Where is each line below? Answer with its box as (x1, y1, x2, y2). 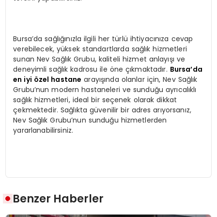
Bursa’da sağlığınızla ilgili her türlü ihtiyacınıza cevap (13, 34, 193, 44)
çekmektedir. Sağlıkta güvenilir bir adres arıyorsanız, (13, 105, 192, 115)
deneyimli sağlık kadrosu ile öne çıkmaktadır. (13, 64, 170, 75)
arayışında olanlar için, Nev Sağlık (81, 75, 198, 85)
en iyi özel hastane (13, 75, 82, 85)
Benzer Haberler (13, 190, 104, 206)
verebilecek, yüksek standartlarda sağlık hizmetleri (13, 44, 187, 54)
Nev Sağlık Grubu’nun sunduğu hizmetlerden (13, 115, 167, 125)
